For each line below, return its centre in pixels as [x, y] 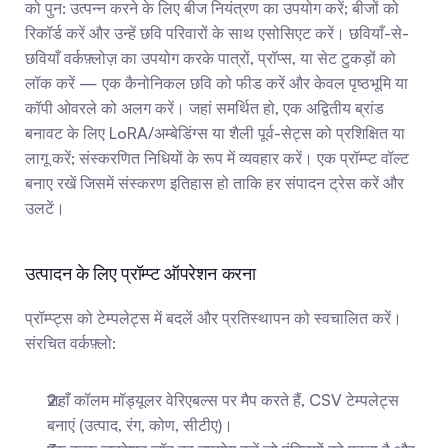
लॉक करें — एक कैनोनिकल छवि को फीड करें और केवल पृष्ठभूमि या [216, 83]
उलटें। [45, 208]
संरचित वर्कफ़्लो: [70, 343]
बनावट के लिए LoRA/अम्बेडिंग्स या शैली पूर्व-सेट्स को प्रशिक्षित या [215, 133]
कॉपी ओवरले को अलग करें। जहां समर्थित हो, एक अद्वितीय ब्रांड [204, 108]
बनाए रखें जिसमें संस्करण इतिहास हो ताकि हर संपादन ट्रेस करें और [214, 183]
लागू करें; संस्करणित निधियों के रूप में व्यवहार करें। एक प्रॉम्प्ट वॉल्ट [217, 158]
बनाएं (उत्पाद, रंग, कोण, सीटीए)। [140, 425]
